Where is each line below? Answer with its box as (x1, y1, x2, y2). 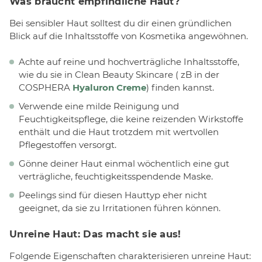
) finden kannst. (146, 82, 214, 94)
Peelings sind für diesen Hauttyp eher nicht (19, 189, 207, 201)
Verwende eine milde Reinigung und (19, 101, 179, 112)
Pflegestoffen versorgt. (19, 139, 116, 151)
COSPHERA (19, 82, 73, 94)
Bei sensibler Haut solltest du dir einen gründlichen (9, 17, 232, 29)
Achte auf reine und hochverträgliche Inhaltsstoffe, (19, 56, 239, 68)
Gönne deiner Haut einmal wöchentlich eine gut (19, 158, 229, 170)
